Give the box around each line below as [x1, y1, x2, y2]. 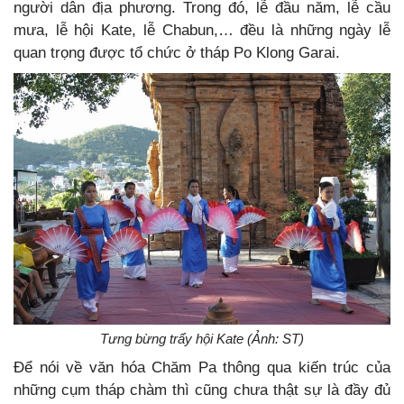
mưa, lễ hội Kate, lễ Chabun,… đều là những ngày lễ [14, 22, 390, 40]
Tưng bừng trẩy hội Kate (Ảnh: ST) [100, 330, 304, 346]
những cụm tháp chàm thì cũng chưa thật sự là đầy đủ [14, 381, 390, 399]
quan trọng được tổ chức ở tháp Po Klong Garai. [14, 44, 340, 62]
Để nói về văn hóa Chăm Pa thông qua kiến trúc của [14, 358, 390, 376]
